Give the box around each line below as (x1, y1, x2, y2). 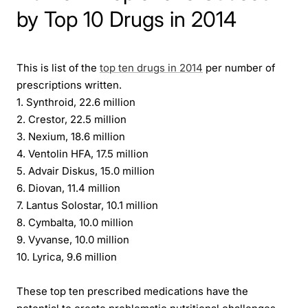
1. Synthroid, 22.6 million (16, 96, 135, 109)
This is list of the (16, 62, 100, 75)
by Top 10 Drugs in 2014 (16, 6, 236, 32)
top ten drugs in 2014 (100, 62, 203, 75)
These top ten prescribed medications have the (16, 285, 248, 298)
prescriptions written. (16, 79, 122, 92)
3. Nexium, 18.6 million (16, 131, 125, 144)
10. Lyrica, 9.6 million (16, 251, 117, 264)
